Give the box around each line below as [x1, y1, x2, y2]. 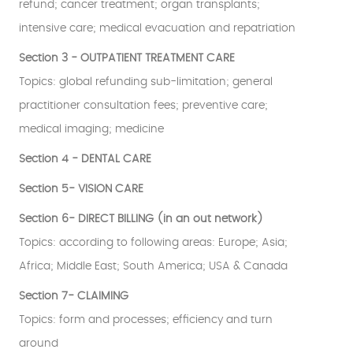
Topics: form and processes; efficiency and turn [19, 314, 273, 326]
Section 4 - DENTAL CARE [19, 154, 151, 165]
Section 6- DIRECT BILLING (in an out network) [19, 214, 263, 225]
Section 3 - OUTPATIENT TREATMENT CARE [19, 53, 238, 65]
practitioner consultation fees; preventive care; [19, 100, 268, 112]
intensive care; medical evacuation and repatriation [19, 23, 295, 35]
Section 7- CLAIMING [19, 291, 128, 303]
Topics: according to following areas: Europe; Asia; [19, 237, 288, 249]
